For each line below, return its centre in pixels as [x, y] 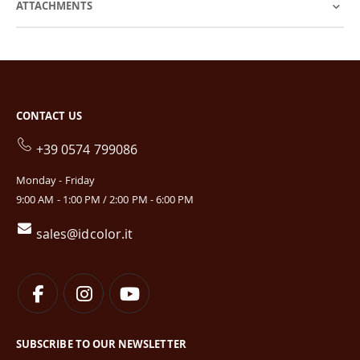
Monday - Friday [55, 180]
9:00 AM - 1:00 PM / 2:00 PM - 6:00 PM [105, 199]
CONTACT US [49, 115]
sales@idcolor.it [85, 233]
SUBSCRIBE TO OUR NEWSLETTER [101, 344]
